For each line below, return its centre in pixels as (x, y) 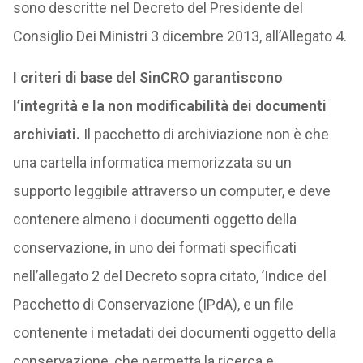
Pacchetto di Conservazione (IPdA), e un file (153, 304)
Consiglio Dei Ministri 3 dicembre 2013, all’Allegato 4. (179, 36)
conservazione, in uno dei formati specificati (154, 248)
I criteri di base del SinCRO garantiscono (147, 77)
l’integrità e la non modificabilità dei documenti (169, 106)
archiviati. (46, 134)
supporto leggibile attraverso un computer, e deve (171, 191)
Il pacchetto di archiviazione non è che (204, 134)
